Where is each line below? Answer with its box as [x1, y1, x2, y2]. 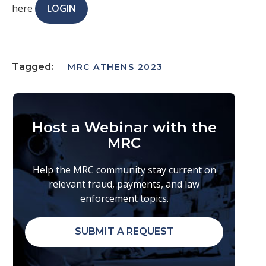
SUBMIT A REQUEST [74, 226, 174, 237]
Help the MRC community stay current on [32, 163, 216, 177]
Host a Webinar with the [31, 119, 217, 137]
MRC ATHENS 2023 [68, 62, 163, 73]
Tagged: [12, 61, 53, 73]
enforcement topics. [80, 192, 169, 205]
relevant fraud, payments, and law [49, 178, 199, 191]
